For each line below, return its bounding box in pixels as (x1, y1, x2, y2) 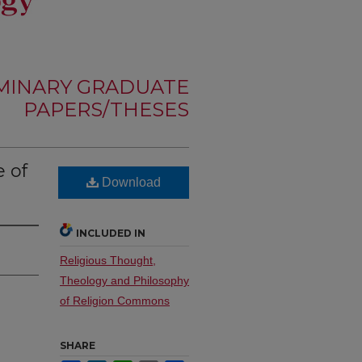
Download (99, 175, 161, 189)
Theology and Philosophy (60, 274, 189, 287)
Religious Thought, (60, 254, 156, 267)
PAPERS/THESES (23, 98, 189, 121)
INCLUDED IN (76, 227, 145, 239)
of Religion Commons (60, 294, 170, 307)
